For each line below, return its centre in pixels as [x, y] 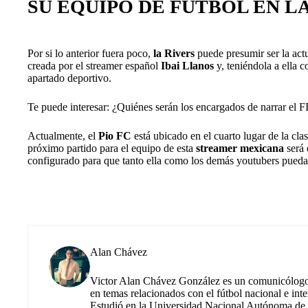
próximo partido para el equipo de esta [112, 148]
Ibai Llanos [187, 65]
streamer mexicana [240, 148]
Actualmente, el [62, 135]
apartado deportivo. [69, 78]
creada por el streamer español [94, 65]
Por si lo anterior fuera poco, [89, 53]
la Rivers [173, 53]
